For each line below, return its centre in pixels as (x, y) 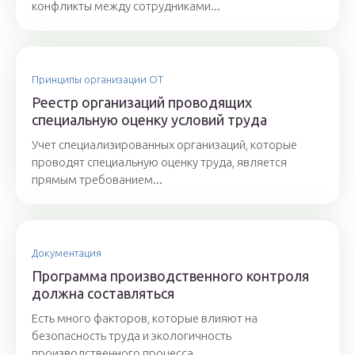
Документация (67, 253)
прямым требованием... (97, 180)
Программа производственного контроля (170, 276)
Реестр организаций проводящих (142, 103)
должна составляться (103, 294)
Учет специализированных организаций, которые (164, 145)
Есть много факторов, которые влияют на (145, 319)
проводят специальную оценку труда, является (159, 162)
